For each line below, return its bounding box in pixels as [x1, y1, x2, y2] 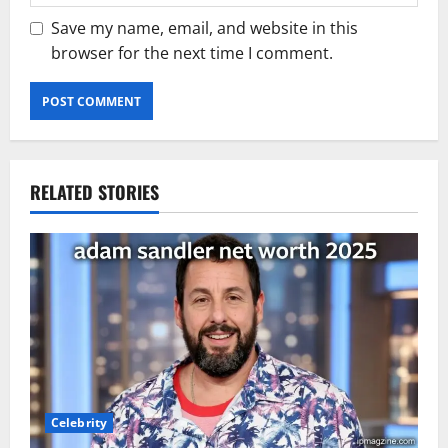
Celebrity [51, 413, 107, 431]
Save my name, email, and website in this [51, 17, 358, 40]
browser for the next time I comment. [51, 42, 333, 65]
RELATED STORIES [30, 179, 159, 206]
